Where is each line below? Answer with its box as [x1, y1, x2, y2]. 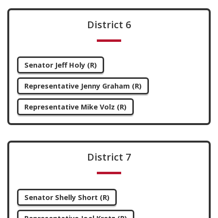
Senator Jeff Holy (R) [24, 60, 97, 70]
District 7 [87, 150, 131, 163]
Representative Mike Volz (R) [24, 102, 127, 111]
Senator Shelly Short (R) [24, 193, 109, 202]
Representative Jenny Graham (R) [24, 81, 142, 91]
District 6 [87, 18, 131, 31]
